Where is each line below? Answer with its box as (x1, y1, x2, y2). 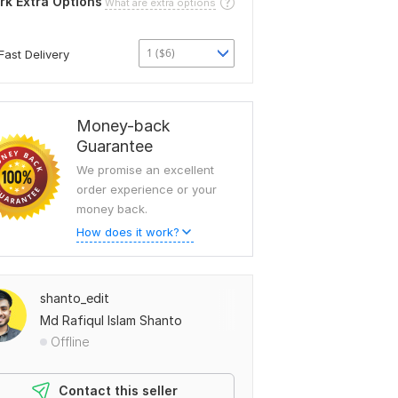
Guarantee (76, 137, 153, 155)
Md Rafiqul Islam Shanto (40, 313, 182, 328)
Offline (51, 334, 90, 349)
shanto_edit (40, 291, 109, 306)
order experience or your (76, 182, 217, 196)
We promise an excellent (76, 163, 214, 177)
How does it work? (76, 225, 179, 239)
